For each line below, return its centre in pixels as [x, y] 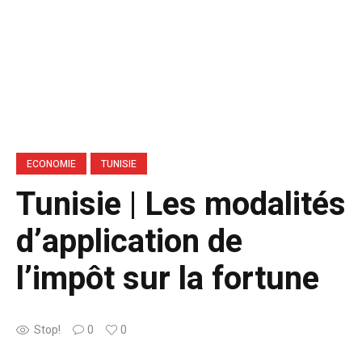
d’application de [129, 242]
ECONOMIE [51, 164]
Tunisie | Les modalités [181, 204]
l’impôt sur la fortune [168, 279]
